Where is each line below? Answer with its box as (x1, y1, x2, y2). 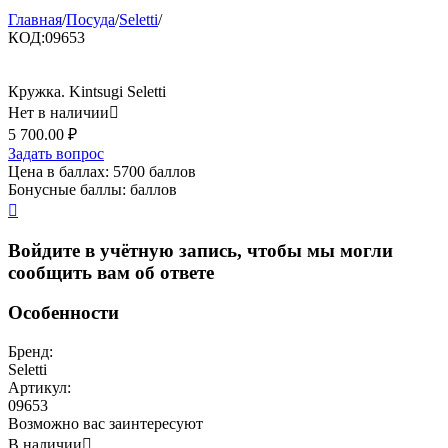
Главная (8, 10, 62, 28)
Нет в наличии (8, 103, 109, 121)
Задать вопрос (8, 144, 104, 162)
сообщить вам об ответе (8, 261, 214, 283)
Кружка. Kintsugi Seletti (8, 82, 166, 100)
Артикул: (8, 379, 71, 397)
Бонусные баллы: (8, 180, 126, 198)
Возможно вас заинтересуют (8, 415, 203, 433)
